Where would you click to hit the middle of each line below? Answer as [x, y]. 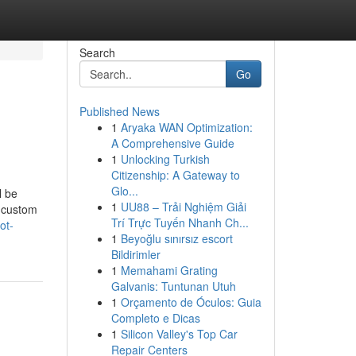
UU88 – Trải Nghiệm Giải [183, 207]
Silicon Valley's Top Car [179, 334]
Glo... [124, 191]
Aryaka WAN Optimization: [186, 127]
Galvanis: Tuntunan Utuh [173, 286]
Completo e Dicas [155, 318]
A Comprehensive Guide [172, 143]
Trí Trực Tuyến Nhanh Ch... [180, 222]
